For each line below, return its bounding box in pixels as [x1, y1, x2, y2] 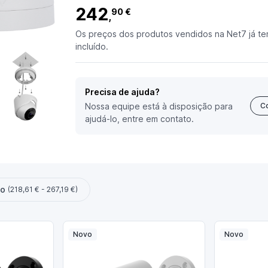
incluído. [75, 41, 108, 51]
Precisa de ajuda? [85, 86, 160, 97]
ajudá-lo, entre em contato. [85, 113, 194, 124]
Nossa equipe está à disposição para [85, 100, 233, 111]
